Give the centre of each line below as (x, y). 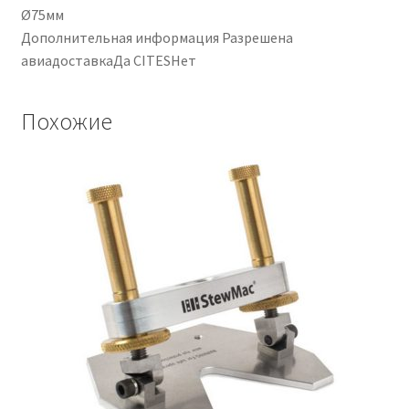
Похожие (66, 121)
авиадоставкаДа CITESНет (108, 61)
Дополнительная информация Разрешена (157, 38)
